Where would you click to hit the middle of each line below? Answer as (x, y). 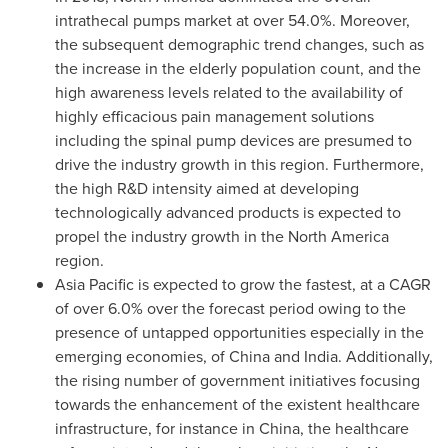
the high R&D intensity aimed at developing (207, 188)
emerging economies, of (142, 356)
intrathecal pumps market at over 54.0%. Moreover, (232, 20)
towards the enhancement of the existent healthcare (237, 404)
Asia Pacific (94, 284)
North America (338, 236)
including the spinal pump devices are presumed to (233, 140)
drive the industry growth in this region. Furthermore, (239, 164)
